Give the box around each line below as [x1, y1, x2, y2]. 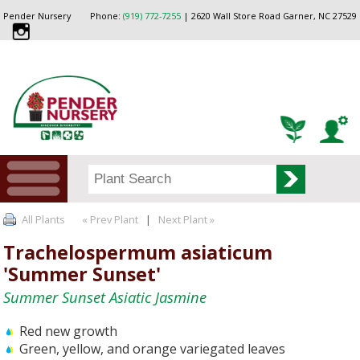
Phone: [89, 10, 123, 22]
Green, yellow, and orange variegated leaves [19, 340, 286, 358]
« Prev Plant [80, 211, 139, 227]
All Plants [22, 211, 66, 227]
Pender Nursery [3, 10, 72, 22]
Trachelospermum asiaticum [3, 239, 273, 265]
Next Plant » [158, 211, 218, 227]
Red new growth [19, 322, 118, 341]
